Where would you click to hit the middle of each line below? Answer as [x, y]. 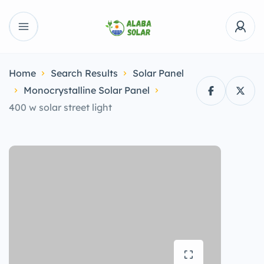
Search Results [84, 73]
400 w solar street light [60, 107]
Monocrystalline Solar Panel [87, 90]
